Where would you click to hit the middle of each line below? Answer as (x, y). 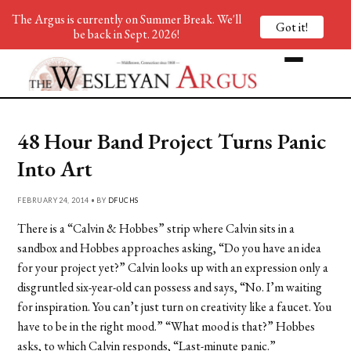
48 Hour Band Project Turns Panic (172, 141)
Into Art (55, 168)
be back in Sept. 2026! (126, 34)
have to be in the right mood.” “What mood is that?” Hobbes (166, 326)
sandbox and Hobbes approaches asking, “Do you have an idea (170, 248)
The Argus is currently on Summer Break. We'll (126, 19)
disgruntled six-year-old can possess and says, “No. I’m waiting (170, 287)
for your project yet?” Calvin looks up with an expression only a (173, 267)
